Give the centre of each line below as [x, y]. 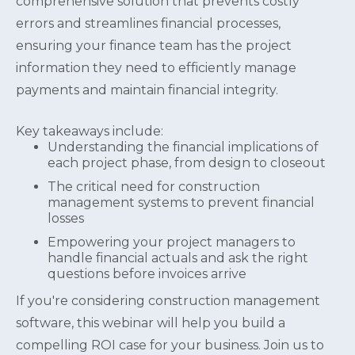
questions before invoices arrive [147, 273]
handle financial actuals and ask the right [178, 258]
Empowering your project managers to [172, 242]
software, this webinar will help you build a [151, 323]
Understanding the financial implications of [183, 147]
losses [66, 218]
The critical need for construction [154, 186]
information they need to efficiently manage [156, 67]
